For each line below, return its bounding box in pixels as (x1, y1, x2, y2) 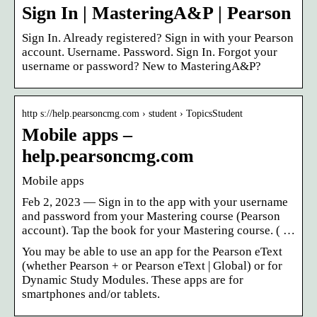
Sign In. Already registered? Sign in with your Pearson (22, 30, 294, 45)
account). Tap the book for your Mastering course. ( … (22, 223, 295, 237)
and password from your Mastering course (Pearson (22, 209, 280, 223)
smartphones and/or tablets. (22, 287, 160, 301)
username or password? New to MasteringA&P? (22, 59, 261, 73)
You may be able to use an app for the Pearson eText (22, 244, 282, 258)
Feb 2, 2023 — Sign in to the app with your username (22, 195, 288, 209)
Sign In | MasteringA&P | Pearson (22, 2, 291, 23)
